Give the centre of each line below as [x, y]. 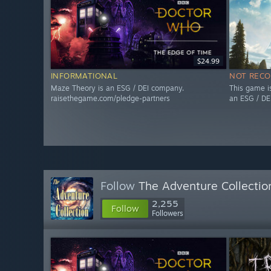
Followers [168, 213]
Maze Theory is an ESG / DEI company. [117, 88]
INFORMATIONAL [84, 76]
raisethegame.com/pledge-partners [110, 99]
